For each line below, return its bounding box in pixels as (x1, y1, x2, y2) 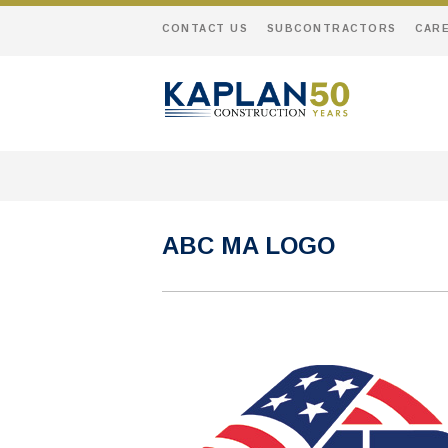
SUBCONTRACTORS (266, 23, 397, 34)
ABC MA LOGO (162, 232, 335, 259)
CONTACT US (162, 23, 248, 34)
